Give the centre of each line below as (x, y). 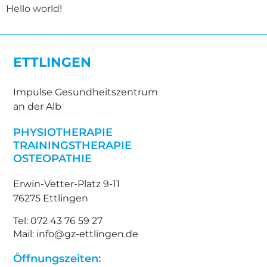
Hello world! (34, 9)
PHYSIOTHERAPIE (63, 132)
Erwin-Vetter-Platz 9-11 (67, 184)
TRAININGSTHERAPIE (73, 145)
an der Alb (38, 107)
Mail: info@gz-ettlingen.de (76, 234)
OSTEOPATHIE (53, 159)
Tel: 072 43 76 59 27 (58, 221)
